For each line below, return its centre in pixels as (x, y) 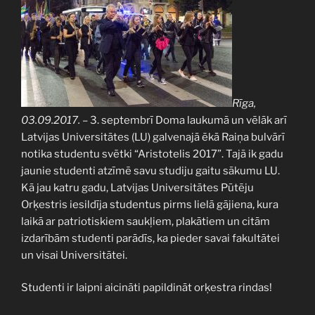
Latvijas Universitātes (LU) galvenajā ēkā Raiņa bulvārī (153, 137)
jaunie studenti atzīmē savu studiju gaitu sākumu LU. (150, 171)
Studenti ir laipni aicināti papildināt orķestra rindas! (147, 288)
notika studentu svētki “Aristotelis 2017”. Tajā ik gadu (152, 154)
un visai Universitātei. (74, 255)
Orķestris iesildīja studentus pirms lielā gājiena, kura (150, 204)
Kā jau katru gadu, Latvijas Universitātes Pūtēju (137, 187)
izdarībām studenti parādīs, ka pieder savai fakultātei (150, 238)
